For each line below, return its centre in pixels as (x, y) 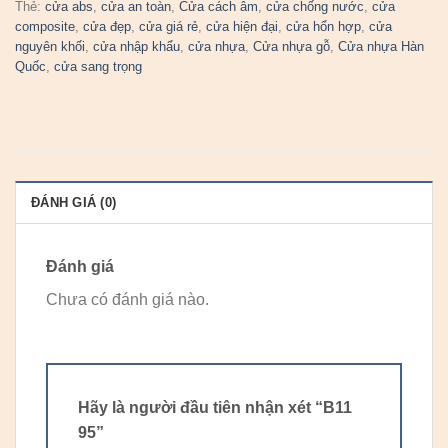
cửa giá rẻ (168, 27)
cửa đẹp (107, 27)
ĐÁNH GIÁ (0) (74, 203)
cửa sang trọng (98, 67)
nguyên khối (50, 47)
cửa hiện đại (242, 27)
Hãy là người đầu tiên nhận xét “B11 (215, 407)
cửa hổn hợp (323, 27)
